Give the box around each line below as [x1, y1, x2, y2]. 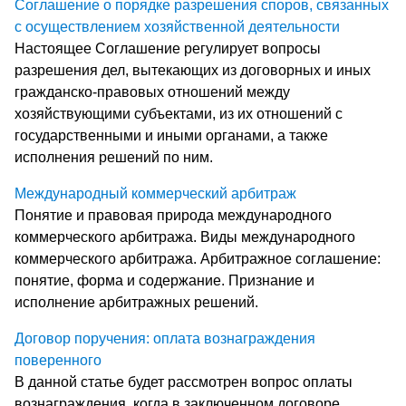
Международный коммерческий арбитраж [14, 185, 296, 201]
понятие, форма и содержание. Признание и [14, 272, 314, 288]
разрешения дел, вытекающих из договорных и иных [14, 62, 371, 78]
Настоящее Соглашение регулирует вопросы [14, 40, 321, 56]
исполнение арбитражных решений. [14, 294, 258, 310]
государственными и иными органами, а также [14, 127, 328, 143]
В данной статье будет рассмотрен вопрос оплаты [14, 373, 353, 390]
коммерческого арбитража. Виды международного [14, 228, 355, 245]
